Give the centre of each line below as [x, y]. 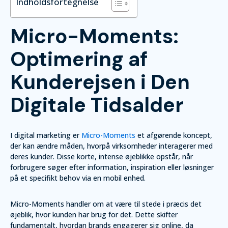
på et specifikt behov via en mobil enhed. [78, 178]
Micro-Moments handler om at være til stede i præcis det [106, 204]
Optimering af [79, 59]
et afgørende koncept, [174, 135]
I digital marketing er [46, 135]
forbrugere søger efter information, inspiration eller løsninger [112, 167]
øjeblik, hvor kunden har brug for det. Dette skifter [94, 215]
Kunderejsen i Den [100, 82]
